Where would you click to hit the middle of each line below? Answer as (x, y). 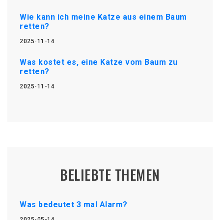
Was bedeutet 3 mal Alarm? (74, 204)
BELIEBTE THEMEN (110, 174)
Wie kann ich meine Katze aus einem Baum (103, 17)
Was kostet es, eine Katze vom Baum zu (99, 62)
